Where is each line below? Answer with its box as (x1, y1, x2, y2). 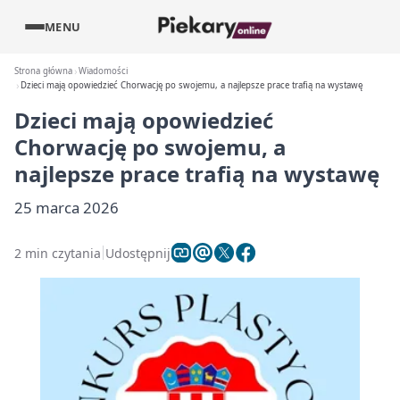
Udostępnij (105, 244, 171, 262)
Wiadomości (79, 65, 129, 77)
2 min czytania (14, 244, 101, 262)
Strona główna (14, 65, 72, 77)
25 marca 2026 (14, 197, 119, 218)
